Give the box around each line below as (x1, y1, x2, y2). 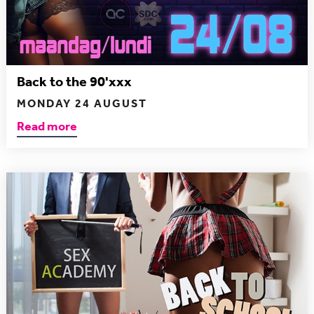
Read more (16, 118, 77, 134)
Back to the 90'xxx (16, 72, 132, 90)
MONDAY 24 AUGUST (16, 96, 147, 110)
